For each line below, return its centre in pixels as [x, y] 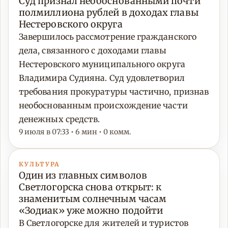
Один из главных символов [83, 176]
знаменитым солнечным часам [93, 199]
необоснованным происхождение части [103, 106]
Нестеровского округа [71, 24]
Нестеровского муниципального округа [102, 64]
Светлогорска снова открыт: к [90, 187]
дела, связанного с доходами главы [93, 51]
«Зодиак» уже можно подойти [91, 211]
